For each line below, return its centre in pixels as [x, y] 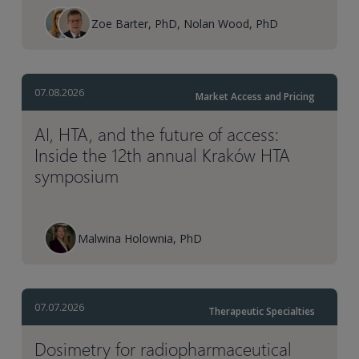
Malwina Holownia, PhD [140, 238]
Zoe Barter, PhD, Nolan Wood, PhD [185, 23]
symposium [77, 176]
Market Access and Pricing [255, 97]
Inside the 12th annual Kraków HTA [163, 155]
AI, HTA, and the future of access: [157, 134]
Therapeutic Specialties [261, 312]
